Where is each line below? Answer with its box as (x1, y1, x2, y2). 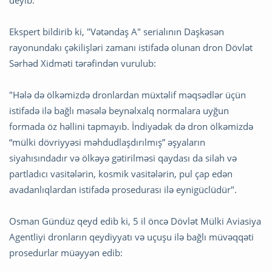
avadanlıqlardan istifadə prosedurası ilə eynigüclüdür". (9, 183, 237, 196)
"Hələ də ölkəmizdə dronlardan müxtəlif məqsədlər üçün (9, 89, 246, 101)
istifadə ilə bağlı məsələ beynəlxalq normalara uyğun (9, 104, 229, 117)
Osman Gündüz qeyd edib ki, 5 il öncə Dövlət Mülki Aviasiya (9, 215, 261, 228)
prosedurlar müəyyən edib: (9, 246, 123, 259)
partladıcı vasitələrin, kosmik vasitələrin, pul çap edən (9, 168, 233, 180)
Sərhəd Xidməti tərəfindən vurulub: (9, 57, 156, 70)
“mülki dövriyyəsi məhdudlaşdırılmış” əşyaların (9, 136, 205, 149)
